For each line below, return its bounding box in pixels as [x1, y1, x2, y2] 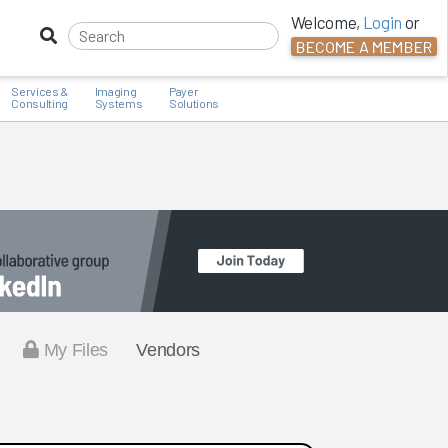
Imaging [94, 84, 137, 98]
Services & [11, 84, 68, 98]
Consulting [11, 96, 68, 110]
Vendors [136, 340, 200, 360]
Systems [94, 96, 143, 110]
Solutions [168, 96, 219, 110]
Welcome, [290, 11, 363, 32]
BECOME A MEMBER [295, 37, 432, 57]
